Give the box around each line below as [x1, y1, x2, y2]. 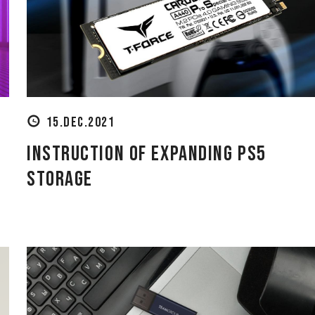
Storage [27, 166, 93, 192]
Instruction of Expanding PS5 [27, 141, 266, 167]
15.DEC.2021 [46, 113, 115, 131]
